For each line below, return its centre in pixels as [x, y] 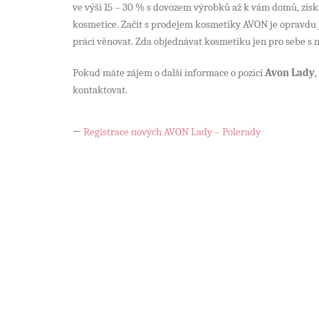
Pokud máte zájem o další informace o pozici [169, 72]
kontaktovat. [100, 89]
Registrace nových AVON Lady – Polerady [172, 131]
